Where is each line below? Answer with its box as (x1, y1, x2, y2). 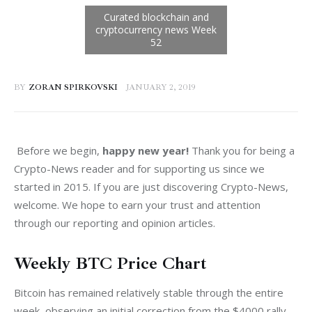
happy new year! (102, 143, 192, 157)
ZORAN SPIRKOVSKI (28, 82, 118, 93)
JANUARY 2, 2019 (126, 82, 196, 93)
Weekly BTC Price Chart (14, 253, 207, 274)
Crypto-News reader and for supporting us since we (14, 161, 267, 175)
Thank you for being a (192, 143, 297, 157)
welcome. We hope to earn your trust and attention (14, 197, 263, 212)
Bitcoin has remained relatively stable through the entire (14, 285, 286, 299)
